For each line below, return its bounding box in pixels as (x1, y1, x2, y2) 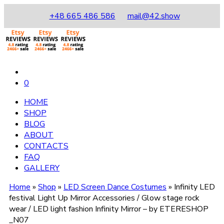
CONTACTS (24, 140, 68, 151)
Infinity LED (174, 181, 215, 192)
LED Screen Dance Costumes (63, 181, 166, 192)
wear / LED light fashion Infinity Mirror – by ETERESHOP (9, 203, 208, 214)
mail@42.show (127, 10, 180, 21)
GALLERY (24, 162, 59, 173)
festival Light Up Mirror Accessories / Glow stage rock (9, 192, 199, 203)
